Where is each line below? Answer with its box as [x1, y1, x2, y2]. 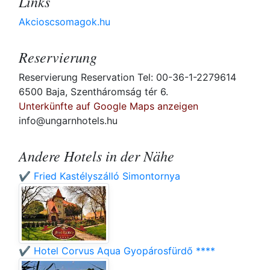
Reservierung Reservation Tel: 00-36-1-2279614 [19, 71, 236, 84]
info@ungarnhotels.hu [19, 115, 118, 127]
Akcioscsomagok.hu [19, 16, 110, 28]
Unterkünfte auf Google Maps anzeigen [19, 100, 198, 113]
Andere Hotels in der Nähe [19, 146, 174, 166]
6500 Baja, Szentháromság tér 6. [19, 86, 168, 98]
